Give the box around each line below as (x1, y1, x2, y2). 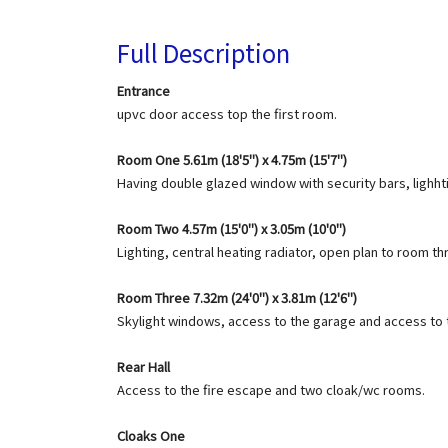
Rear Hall (117, 357, 170, 376)
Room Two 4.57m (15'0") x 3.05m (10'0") (117, 219, 346, 238)
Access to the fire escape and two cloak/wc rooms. (117, 380, 425, 399)
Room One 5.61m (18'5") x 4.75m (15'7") (117, 150, 347, 169)
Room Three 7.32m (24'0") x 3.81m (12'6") (117, 288, 357, 307)
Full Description (117, 35, 290, 70)
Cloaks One (117, 426, 185, 445)
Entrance (117, 81, 170, 100)
